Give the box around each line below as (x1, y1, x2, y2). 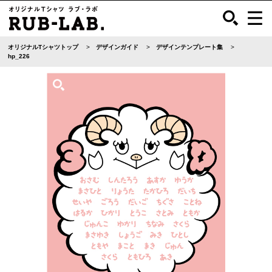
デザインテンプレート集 (156, 44, 223, 50)
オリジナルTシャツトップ (8, 44, 79, 50)
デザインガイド (96, 44, 139, 50)
